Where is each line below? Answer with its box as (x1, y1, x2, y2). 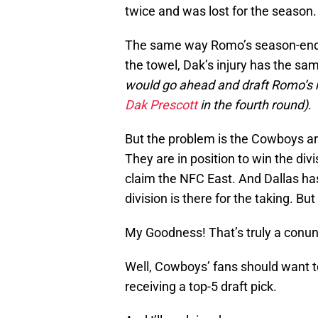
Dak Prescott (125, 97, 197, 113)
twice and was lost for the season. (125, 4, 317, 19)
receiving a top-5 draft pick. (125, 279, 277, 295)
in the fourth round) (197, 97, 308, 113)
